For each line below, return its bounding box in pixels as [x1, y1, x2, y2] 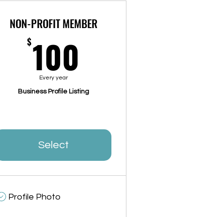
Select [38, 139, 69, 151]
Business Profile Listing [17, 88, 89, 95]
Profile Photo [8, 192, 61, 202]
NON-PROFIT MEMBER [9, 15, 97, 31]
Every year [39, 75, 68, 81]
